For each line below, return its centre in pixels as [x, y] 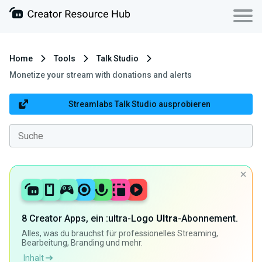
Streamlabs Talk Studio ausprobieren [139, 104]
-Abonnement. [208, 218]
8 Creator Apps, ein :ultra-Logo [89, 218]
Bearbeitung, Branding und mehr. [82, 243]
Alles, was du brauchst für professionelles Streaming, [120, 233]
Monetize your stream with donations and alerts [101, 75]
